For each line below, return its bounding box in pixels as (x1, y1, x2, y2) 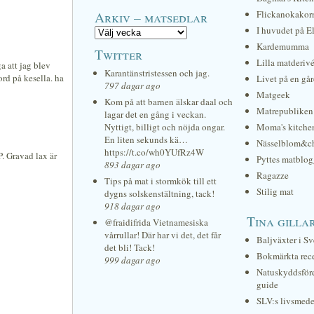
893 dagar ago (104, 158, 161, 171)
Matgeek (257, 88, 290, 101)
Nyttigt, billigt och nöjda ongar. (104, 121, 225, 133)
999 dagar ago (104, 254, 161, 266)
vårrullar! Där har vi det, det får (104, 228, 221, 241)
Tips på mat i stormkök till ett (104, 175, 217, 187)
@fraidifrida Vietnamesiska (104, 216, 208, 228)
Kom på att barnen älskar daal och (104, 95, 233, 108)
